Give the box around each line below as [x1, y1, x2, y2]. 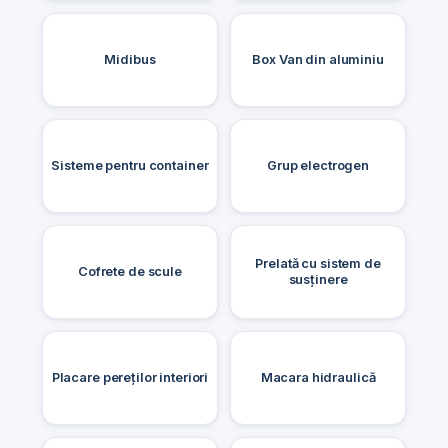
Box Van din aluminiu [252, 51, 384, 67]
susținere [288, 271, 348, 287]
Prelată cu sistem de [255, 255, 381, 271]
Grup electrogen [267, 157, 370, 173]
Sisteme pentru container [51, 157, 209, 173]
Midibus [104, 51, 156, 67]
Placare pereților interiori [51, 369, 209, 385]
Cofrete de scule [77, 263, 182, 279]
